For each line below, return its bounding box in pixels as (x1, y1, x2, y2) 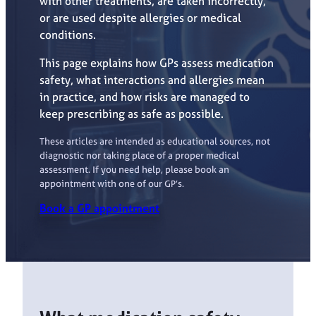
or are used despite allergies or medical (39, 10, 241, 26)
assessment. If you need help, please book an (39, 162, 229, 176)
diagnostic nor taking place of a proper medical (39, 148, 239, 162)
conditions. (39, 27, 96, 43)
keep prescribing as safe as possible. (39, 106, 224, 122)
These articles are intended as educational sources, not (39, 134, 270, 147)
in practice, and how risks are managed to (39, 89, 250, 105)
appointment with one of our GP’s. (39, 176, 184, 190)
